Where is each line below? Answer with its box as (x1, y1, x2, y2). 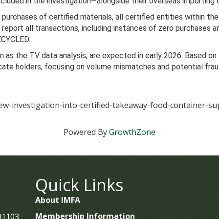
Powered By (64, 127, 109, 137)
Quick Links (35, 174, 124, 196)
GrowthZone (109, 127, 155, 137)
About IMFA (35, 195, 80, 205)
